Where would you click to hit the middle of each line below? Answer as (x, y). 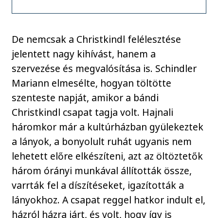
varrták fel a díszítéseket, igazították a (98, 185)
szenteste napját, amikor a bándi (85, 98)
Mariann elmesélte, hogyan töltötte (92, 83)
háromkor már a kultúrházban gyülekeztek (108, 127)
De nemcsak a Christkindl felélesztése (97, 39)
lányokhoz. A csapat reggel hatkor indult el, (109, 200)
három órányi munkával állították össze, (102, 171)
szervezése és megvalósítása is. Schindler (104, 69)
